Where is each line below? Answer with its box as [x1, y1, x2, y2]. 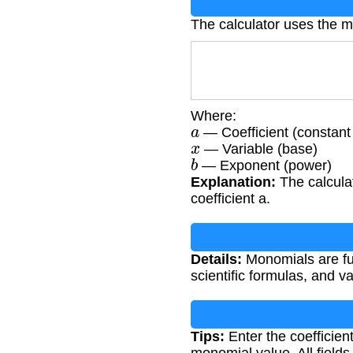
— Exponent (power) [198, 158, 333, 174]
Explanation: [191, 174, 276, 191]
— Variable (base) [200, 141, 318, 158]
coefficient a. [191, 191, 270, 207]
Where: [191, 108, 236, 124]
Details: [191, 251, 242, 268]
